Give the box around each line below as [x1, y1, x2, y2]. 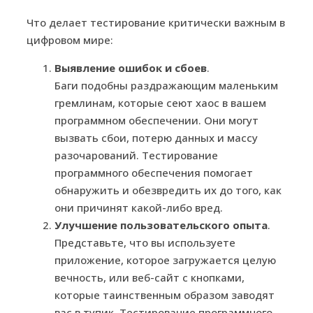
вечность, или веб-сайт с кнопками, [54, 270, 245, 284]
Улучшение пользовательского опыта [54, 217, 268, 232]
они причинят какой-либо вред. [54, 200, 223, 214]
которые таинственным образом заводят [54, 287, 275, 302]
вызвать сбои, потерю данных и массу [54, 130, 258, 145]
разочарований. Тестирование [54, 147, 218, 162]
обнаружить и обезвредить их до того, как [54, 182, 282, 197]
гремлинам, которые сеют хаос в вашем [54, 95, 266, 110]
